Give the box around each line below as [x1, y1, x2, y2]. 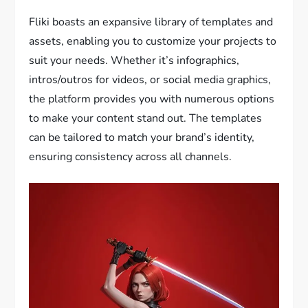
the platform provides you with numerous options [29, 91, 275, 107]
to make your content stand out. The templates [29, 111, 263, 126]
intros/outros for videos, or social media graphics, [29, 72, 272, 88]
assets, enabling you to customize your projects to [29, 34, 277, 49]
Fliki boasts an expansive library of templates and [29, 14, 274, 30]
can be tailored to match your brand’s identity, [29, 130, 255, 146]
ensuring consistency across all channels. [29, 149, 232, 165]
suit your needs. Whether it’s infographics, [29, 53, 240, 69]
